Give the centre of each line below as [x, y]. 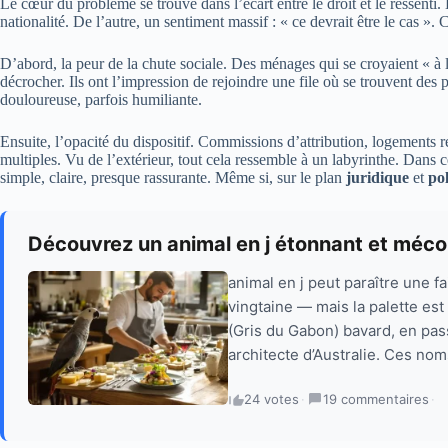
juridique [377, 177]
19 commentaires [376, 398]
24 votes [271, 398]
